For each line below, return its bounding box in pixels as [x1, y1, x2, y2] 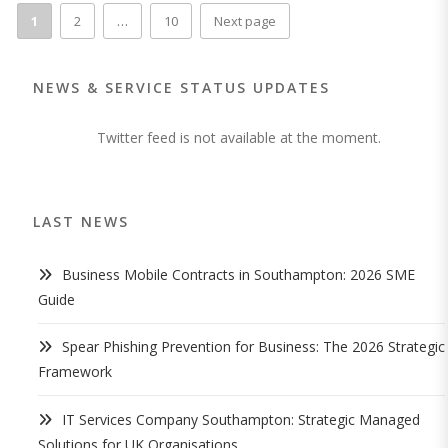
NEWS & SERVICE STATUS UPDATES [33, 77, 330, 97]
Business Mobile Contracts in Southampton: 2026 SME [62, 264, 415, 284]
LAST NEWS [33, 211, 129, 231]
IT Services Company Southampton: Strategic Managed [62, 409, 420, 429]
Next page [214, 11, 276, 30]
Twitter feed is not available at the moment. [97, 127, 381, 147]
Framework [38, 362, 112, 382]
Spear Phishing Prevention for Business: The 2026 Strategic [62, 337, 445, 357]
